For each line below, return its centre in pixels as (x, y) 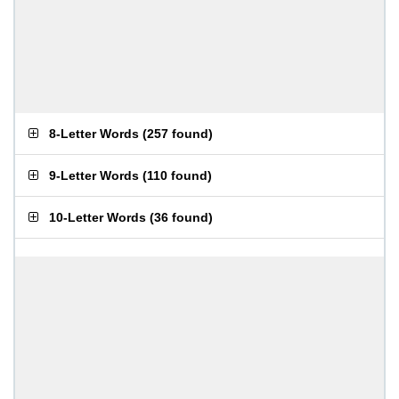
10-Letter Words (98, 217)
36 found (181, 217)
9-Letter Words (94, 175)
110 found (177, 175)
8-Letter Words (94, 134)
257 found (178, 134)
